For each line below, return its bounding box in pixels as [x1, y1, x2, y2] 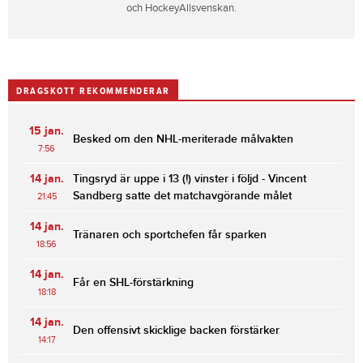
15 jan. [29, 124, 64, 139]
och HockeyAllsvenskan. [126, 2, 237, 15]
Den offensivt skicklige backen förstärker [73, 323, 280, 338]
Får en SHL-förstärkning [73, 275, 194, 290]
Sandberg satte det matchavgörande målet [73, 189, 292, 203]
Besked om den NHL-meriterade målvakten [73, 132, 293, 147]
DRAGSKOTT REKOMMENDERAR [16, 85, 170, 96]
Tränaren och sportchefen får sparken [73, 228, 267, 242]
